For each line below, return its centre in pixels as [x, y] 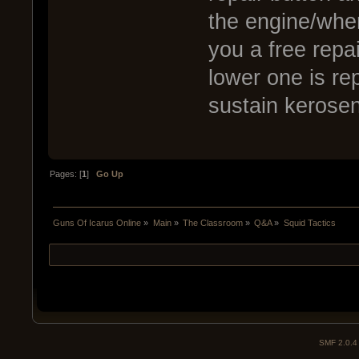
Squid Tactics [309, 223]
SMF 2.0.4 [338, 342]
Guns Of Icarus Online [97, 223]
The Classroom [212, 223]
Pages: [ [66, 173]
